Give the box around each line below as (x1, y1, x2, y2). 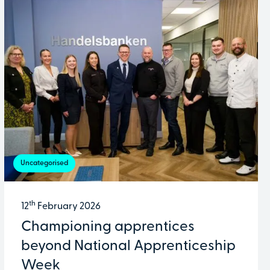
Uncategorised (20, 160, 68, 168)
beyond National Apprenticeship (21, 239, 236, 254)
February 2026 (36, 202, 101, 212)
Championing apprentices (21, 220, 195, 235)
